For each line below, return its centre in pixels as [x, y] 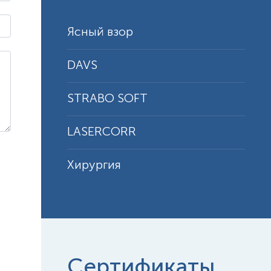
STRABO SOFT [107, 99]
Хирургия [94, 166]
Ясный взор [100, 33]
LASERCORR [102, 132]
